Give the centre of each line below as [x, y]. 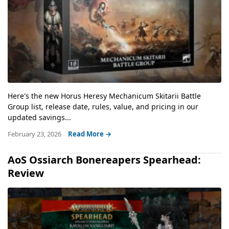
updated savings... [39, 117]
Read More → [90, 134]
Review [26, 173]
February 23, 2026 [35, 134]
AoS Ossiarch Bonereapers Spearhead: [104, 159]
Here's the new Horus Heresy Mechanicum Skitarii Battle [104, 96]
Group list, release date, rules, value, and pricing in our [103, 106]
